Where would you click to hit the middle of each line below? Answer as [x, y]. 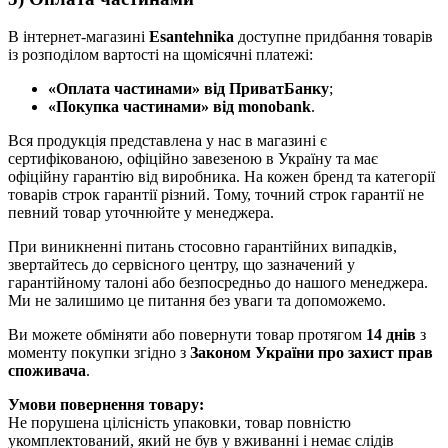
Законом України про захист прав [311, 353]
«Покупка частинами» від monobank [179, 107]
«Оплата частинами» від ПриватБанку [188, 89]
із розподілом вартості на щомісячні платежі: [160, 55]
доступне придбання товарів [333, 37]
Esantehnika [191, 37]
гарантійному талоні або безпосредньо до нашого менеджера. [218, 283]
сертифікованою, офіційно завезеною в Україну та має [193, 159]
